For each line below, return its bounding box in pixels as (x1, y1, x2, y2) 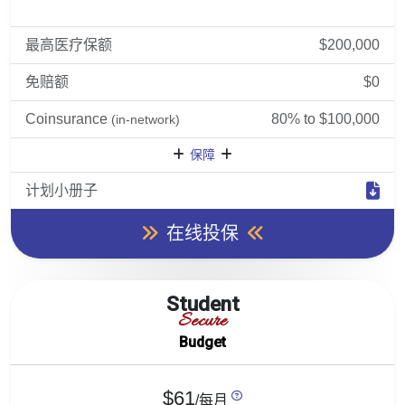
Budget (179, 334, 226, 351)
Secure (178, 309, 227, 334)
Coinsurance (25, 111, 111, 127)
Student (165, 292, 240, 316)
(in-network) (111, 112, 180, 127)
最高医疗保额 (25, 37, 112, 52)
